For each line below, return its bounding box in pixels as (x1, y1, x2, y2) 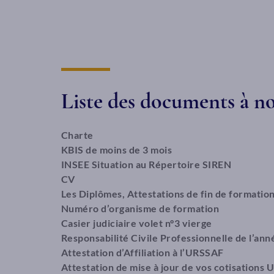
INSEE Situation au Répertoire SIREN (61, 158, 231, 170)
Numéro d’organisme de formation (61, 202, 219, 214)
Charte (61, 129, 94, 141)
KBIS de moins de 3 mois (61, 144, 172, 155)
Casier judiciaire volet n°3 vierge (61, 217, 212, 229)
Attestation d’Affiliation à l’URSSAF (61, 246, 224, 258)
